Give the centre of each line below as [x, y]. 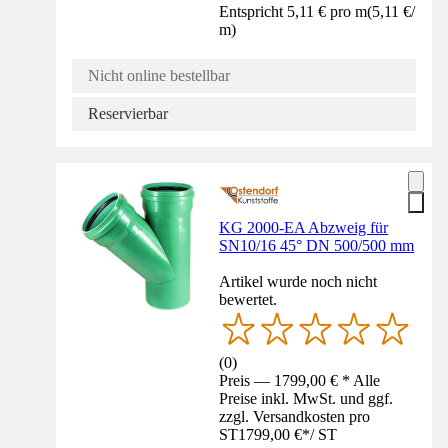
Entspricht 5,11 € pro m [293, 11]
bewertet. [248, 299]
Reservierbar [128, 113]
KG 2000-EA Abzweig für [304, 227]
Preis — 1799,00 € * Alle [300, 380]
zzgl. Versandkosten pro [295, 416]
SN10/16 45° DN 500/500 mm [317, 245]
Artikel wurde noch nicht [298, 281]
